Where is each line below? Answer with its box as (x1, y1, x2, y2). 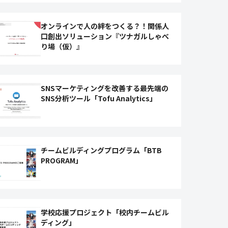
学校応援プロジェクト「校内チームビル (41, 207, 169, 217)
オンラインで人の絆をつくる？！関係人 (41, 21, 169, 31)
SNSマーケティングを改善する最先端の (41, 83, 169, 93)
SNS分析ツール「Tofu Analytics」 (41, 93, 157, 103)
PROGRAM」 (41, 155, 83, 165)
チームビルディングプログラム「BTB (41, 145, 162, 155)
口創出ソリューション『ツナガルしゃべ (41, 31, 169, 41)
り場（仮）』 (41, 41, 84, 51)
